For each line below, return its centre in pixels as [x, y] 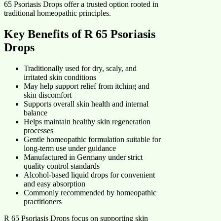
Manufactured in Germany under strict [83, 157]
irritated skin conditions [60, 77]
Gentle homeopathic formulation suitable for [92, 140]
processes [38, 131]
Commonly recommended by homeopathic [90, 193]
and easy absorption [55, 184]
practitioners [43, 202]
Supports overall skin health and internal [86, 104]
